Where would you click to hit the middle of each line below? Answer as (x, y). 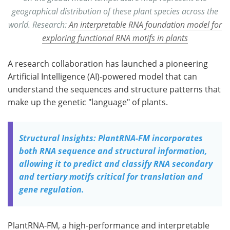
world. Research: (39, 24)
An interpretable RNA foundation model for (145, 24)
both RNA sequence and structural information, (113, 151)
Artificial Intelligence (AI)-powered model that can (102, 76)
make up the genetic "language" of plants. (89, 102)
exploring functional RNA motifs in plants (115, 37)
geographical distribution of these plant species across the (115, 11)
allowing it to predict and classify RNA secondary (116, 164)
